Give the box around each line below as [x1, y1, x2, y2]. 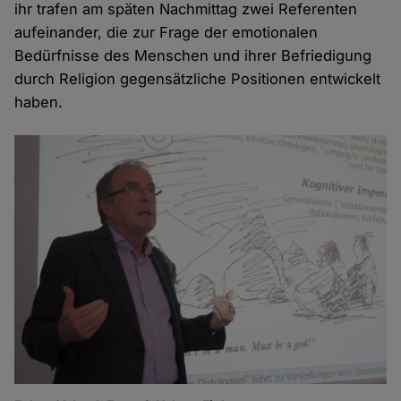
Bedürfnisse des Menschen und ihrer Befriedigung [14, 47, 372, 65]
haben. [14, 93, 64, 112]
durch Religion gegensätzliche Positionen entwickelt [14, 70, 381, 89]
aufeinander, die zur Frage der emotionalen [14, 23, 319, 42]
